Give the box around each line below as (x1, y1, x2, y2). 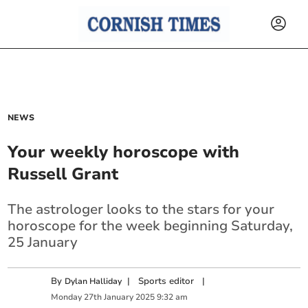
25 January (8, 233, 78, 252)
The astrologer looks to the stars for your (8, 200, 275, 219)
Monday (51, 291, 82, 303)
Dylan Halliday (65, 276, 122, 287)
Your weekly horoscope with (8, 141, 240, 163)
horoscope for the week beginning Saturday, (8, 217, 294, 235)
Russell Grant (8, 163, 119, 185)
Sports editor (138, 275, 195, 287)
